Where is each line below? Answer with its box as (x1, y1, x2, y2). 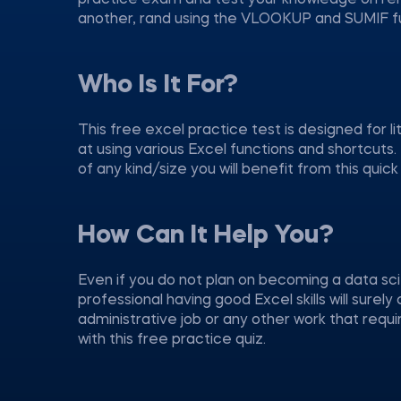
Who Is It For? (78, 73, 238, 98)
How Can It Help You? (78, 224, 334, 249)
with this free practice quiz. (78, 333, 266, 347)
